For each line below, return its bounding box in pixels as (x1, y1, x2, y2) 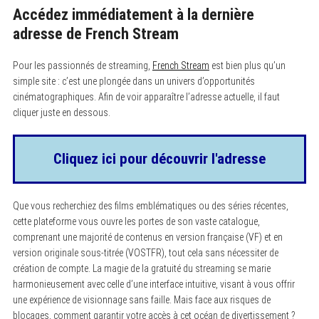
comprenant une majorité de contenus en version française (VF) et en (12, 231, 283, 243)
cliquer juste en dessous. (12, 106, 110, 118)
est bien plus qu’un (209, 59, 286, 71)
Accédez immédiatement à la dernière (12, 5, 254, 23)
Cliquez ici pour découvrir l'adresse (53, 150, 266, 167)
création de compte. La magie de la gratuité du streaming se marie (12, 262, 271, 274)
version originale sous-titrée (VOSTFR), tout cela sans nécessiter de (12, 246, 278, 258)
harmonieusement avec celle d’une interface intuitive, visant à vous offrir (12, 278, 295, 290)
